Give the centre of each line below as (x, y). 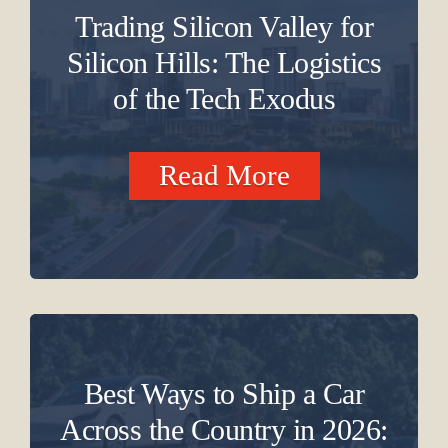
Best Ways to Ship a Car (224, 393)
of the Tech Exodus (224, 98)
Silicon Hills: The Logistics (224, 62)
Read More (224, 175)
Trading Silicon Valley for (224, 26)
